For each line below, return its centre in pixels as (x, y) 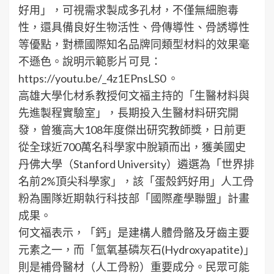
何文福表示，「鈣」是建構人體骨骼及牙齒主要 (134, 232)
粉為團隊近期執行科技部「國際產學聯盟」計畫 (134, 198)
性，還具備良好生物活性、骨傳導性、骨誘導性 (134, 27)
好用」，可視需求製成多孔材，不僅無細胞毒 (128, 9)
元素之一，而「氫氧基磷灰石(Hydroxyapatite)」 (136, 249)
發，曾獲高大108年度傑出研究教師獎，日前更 (132, 129)
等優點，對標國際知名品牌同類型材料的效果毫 (134, 44)
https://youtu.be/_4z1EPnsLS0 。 (98, 78)
